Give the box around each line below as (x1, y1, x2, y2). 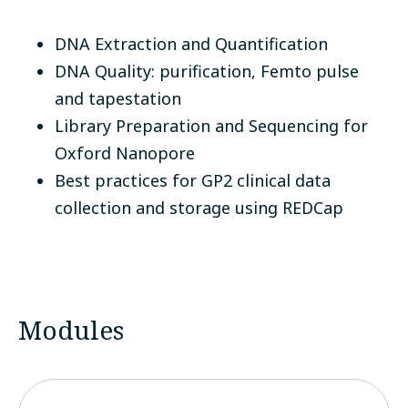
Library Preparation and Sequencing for (55, 115, 368, 138)
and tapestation (55, 87, 181, 110)
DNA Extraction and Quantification (55, 33, 328, 56)
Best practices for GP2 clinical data (55, 169, 331, 192)
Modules (18, 312, 124, 348)
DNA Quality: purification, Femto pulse (55, 60, 359, 83)
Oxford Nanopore (55, 142, 195, 165)
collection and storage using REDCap (55, 197, 343, 219)
